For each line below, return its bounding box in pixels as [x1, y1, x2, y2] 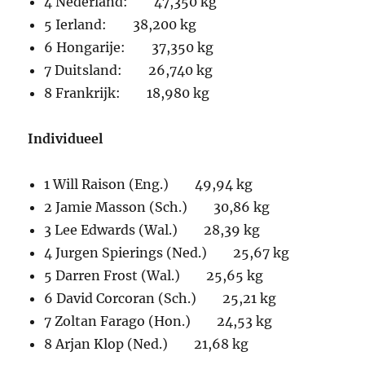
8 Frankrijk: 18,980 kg [44, 85, 210, 102]
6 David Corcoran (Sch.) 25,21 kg [44, 290, 277, 307]
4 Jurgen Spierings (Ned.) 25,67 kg [44, 244, 290, 262]
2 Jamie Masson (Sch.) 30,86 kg [44, 199, 270, 216]
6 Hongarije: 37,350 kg [44, 39, 214, 56]
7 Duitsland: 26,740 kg [44, 62, 213, 79]
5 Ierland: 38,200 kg [44, 16, 197, 33]
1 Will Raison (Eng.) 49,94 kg [44, 176, 253, 193]
